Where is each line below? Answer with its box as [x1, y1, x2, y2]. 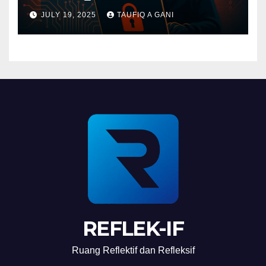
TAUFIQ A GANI [117, 11, 174, 20]
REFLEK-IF [83, 216, 183, 242]
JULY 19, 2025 [41, 11, 99, 20]
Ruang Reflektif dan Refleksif [71, 245, 195, 256]
